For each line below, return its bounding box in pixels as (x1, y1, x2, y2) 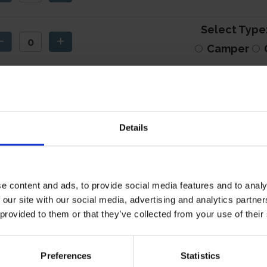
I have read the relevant (22, 243, 151, 255)
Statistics (181, 250, 220, 261)
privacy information (151, 243, 251, 255)
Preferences (41, 250, 92, 261)
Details (119, 122, 148, 133)
